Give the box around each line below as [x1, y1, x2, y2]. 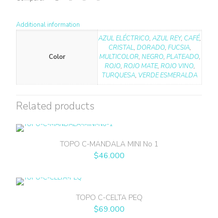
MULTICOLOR [99, 53, 139, 61]
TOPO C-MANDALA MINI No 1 [59, 139, 159, 149]
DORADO [136, 43, 165, 52]
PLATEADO [166, 53, 199, 61]
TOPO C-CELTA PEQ [75, 193, 143, 203]
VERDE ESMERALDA [138, 71, 198, 80]
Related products [16, 99, 94, 113]
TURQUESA [102, 71, 135, 80]
